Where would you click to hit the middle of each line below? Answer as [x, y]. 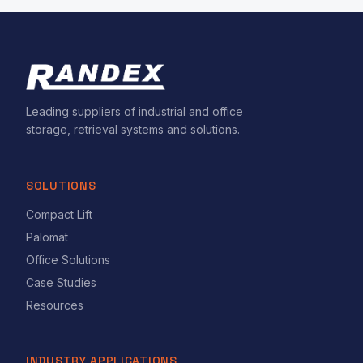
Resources [55, 305]
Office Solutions [68, 260]
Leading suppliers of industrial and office [135, 111]
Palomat [47, 237]
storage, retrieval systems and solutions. [133, 129]
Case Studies [61, 282]
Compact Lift [59, 214]
